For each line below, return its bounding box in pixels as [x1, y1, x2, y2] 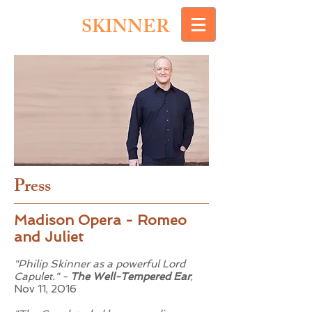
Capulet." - [14, 270, 70, 283]
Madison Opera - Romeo [14, 212, 187, 228]
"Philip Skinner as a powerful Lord [14, 258, 185, 270]
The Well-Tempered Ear [70, 270, 191, 283]
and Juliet [14, 228, 84, 245]
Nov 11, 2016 [14, 283, 77, 295]
